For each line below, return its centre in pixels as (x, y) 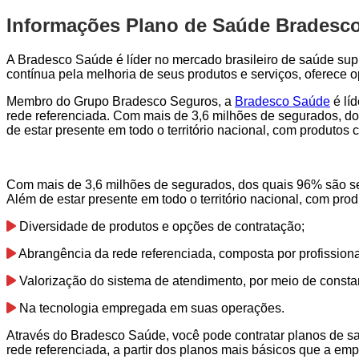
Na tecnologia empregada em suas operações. (150, 308)
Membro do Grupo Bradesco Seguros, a (121, 101)
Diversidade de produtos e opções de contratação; (160, 226)
